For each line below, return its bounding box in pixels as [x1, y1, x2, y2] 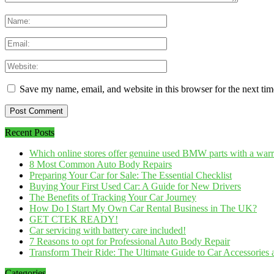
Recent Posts [5, 127, 54, 138]
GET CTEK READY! [29, 214, 118, 225]
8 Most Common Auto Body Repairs [29, 159, 172, 170]
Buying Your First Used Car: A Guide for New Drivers [29, 181, 241, 192]
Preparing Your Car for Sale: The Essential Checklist [29, 170, 232, 181]
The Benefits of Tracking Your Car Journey [29, 192, 196, 203]
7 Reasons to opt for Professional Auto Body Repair [29, 236, 230, 247]
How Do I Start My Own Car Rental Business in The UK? [29, 203, 257, 214]
